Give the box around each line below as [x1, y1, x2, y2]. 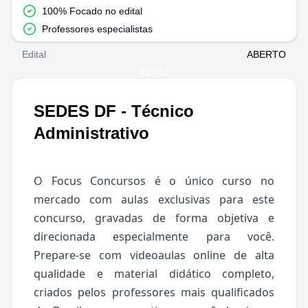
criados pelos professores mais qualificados [34, 285, 274, 300]
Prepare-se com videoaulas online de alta [34, 247, 274, 263]
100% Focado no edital [42, 5, 142, 16]
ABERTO [247, 49, 286, 60]
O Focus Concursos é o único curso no [34, 173, 274, 188]
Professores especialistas [42, 23, 153, 34]
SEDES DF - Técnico [34, 102, 194, 120]
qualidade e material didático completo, [34, 266, 274, 281]
